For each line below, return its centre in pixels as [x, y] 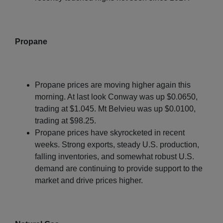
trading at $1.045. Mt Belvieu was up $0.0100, [115, 109]
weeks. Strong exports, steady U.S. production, [117, 144]
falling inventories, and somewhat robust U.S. [114, 156]
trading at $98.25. [65, 120]
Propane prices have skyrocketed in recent [110, 132]
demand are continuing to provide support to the [119, 168]
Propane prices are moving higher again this [113, 85]
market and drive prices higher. [89, 180]
